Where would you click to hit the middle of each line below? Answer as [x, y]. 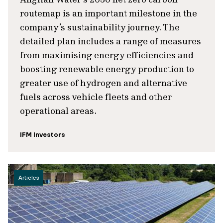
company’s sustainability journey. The [100, 27]
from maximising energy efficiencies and [107, 55]
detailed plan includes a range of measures [111, 41]
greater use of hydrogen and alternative [104, 83]
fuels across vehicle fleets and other [96, 97]
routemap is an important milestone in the [109, 13]
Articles [29, 178]
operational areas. [58, 111]
